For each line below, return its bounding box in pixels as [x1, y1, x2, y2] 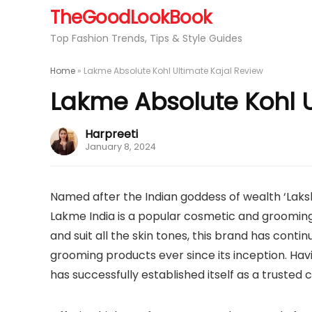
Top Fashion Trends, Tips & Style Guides [50, 31, 242, 45]
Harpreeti [85, 126, 138, 142]
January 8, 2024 [85, 141, 156, 153]
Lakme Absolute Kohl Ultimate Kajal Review [84, 65, 263, 77]
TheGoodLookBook [50, 5, 212, 30]
